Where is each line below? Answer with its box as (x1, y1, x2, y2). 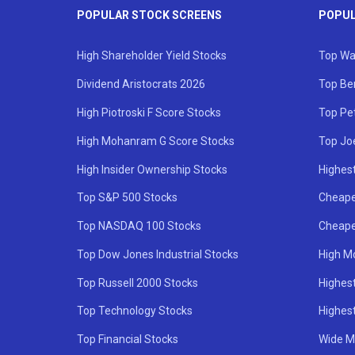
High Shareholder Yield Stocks (77, 49, 227, 63)
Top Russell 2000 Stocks (77, 276, 198, 289)
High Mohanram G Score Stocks (77, 134, 235, 147)
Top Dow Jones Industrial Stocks (77, 247, 239, 261)
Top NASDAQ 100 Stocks (77, 219, 201, 233)
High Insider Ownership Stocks (77, 162, 227, 176)
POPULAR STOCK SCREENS (77, 8, 222, 21)
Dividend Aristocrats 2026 (77, 78, 205, 91)
